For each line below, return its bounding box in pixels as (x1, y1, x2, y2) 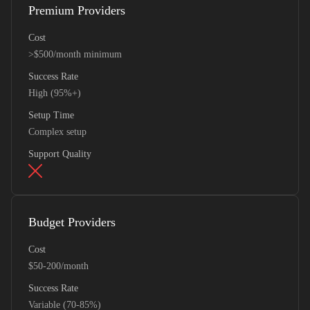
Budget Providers (28, 215, 116, 229)
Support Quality (28, 149, 91, 159)
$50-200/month (28, 261, 89, 271)
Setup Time (28, 110, 74, 120)
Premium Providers (28, 3, 125, 17)
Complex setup (28, 127, 86, 137)
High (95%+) (28, 88, 81, 98)
